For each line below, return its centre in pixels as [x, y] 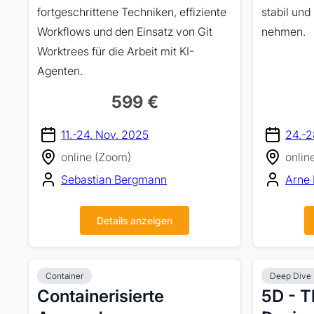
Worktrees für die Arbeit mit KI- [116, 51]
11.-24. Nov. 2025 [105, 135]
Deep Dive [291, 276]
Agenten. [60, 71]
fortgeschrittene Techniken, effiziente [132, 12]
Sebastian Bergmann [114, 179]
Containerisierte [101, 296]
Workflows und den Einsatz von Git [125, 32]
